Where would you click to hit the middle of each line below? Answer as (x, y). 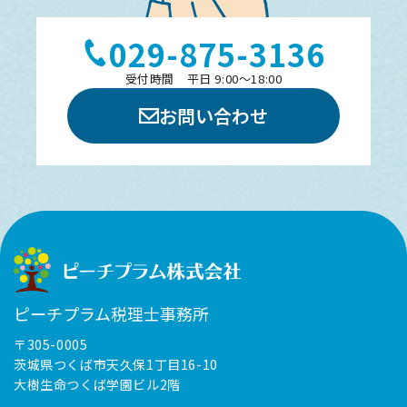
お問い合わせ (213, 115)
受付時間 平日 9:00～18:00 (203, 78)
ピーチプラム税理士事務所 (111, 314)
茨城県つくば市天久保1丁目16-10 (116, 365)
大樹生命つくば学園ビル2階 (97, 385)
